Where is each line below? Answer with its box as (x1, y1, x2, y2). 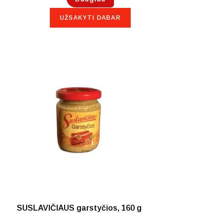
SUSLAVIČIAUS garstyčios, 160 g (16, 203, 142, 212)
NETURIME (18, 121, 49, 129)
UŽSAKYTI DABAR (60, 14, 121, 22)
